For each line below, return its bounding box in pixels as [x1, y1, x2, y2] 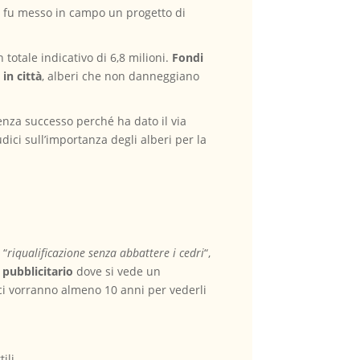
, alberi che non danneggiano [42, 67, 200, 84]
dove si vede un [73, 264, 162, 280]
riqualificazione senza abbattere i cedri [7, 245, 205, 261]
